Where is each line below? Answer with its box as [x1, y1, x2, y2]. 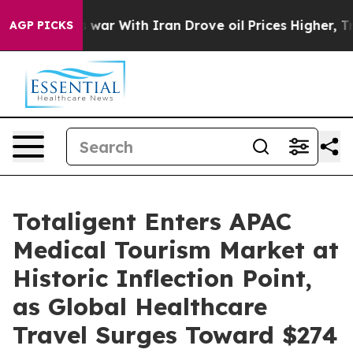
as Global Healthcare [13, 292, 267, 321]
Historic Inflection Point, [13, 263, 312, 293]
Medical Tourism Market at [13, 235, 339, 265]
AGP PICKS [9, 18, 73, 32]
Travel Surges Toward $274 [13, 320, 338, 350]
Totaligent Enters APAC [13, 206, 292, 236]
